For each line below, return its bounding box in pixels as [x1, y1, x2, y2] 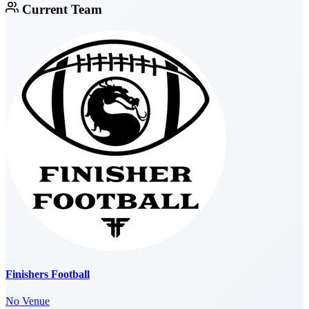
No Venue [6, 295, 50, 308]
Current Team [18, 1, 102, 17]
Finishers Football [6, 268, 90, 280]
